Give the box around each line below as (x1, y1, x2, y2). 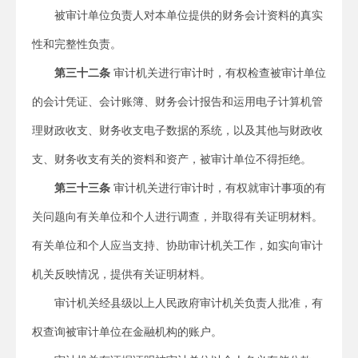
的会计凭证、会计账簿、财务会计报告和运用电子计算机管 (32, 95, 323, 108)
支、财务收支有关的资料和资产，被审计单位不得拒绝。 (32, 153, 312, 165)
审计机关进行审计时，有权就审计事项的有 (110, 181, 326, 194)
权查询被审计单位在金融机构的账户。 (32, 325, 222, 338)
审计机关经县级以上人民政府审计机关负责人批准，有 (54, 296, 323, 309)
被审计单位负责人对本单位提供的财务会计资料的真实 (54, 9, 323, 22)
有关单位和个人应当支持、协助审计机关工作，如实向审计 (32, 239, 323, 252)
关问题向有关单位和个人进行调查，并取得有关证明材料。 (32, 210, 323, 223)
